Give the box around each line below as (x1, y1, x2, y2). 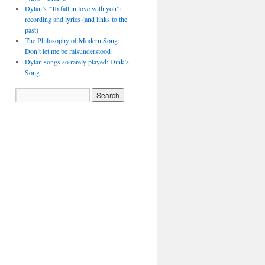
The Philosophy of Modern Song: (24, 35, 119, 45)
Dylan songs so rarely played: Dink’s (24, 57, 129, 66)
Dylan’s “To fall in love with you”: (24, 4, 121, 13)
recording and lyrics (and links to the (24, 14, 127, 24)
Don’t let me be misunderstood (24, 46, 111, 56)
